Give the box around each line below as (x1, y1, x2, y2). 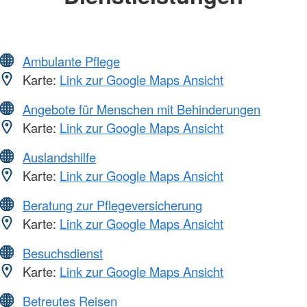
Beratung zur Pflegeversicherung (23, 196, 202, 214)
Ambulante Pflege (23, 52, 120, 71)
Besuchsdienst (23, 244, 103, 262)
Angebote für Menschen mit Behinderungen (23, 100, 260, 119)
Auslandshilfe (23, 148, 96, 167)
